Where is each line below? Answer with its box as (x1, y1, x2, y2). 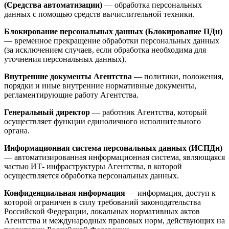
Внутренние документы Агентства (4, 72, 132, 81)
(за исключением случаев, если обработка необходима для (4, 45, 206, 54)
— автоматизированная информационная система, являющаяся (4, 152, 225, 162)
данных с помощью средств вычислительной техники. (4, 9, 195, 18)
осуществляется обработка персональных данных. (4, 171, 179, 180)
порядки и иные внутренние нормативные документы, (4, 81, 196, 90)
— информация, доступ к (125, 188, 216, 197)
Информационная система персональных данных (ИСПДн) (4, 143, 222, 152)
